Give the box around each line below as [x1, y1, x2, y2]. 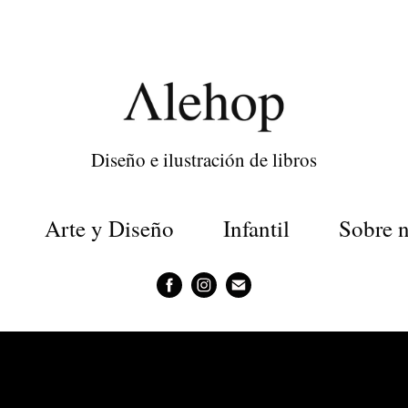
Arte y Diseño [44, 213, 174, 244]
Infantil [222, 213, 290, 244]
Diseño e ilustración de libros [91, 147, 317, 173]
